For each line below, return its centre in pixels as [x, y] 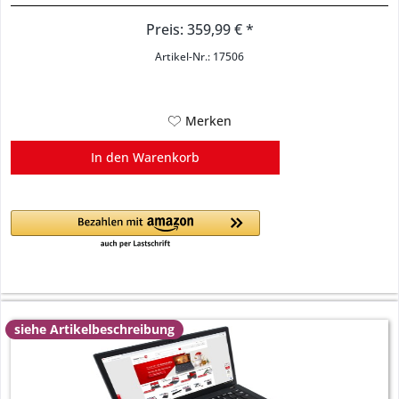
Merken [208, 120]
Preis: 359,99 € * [199, 29]
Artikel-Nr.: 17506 [200, 56]
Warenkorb [167, 157]
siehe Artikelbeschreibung [95, 329]
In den [110, 157]
